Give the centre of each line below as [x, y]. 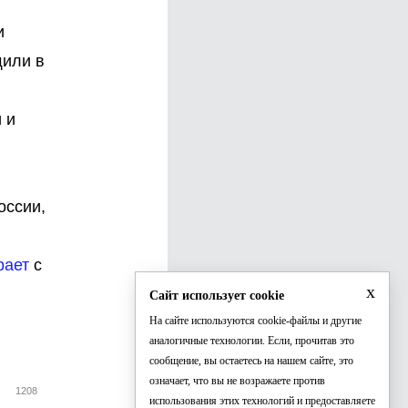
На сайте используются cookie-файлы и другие [255, 321]
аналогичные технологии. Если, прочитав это [252, 341]
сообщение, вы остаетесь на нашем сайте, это [251, 361]
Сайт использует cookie [217, 296]
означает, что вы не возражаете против [237, 381]
